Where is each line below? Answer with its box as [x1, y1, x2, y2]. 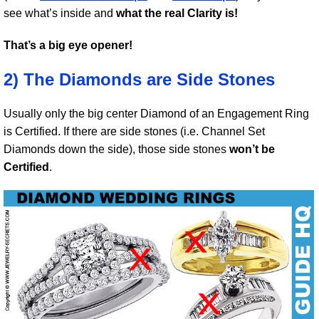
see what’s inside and [4, 6, 116, 19]
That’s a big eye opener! [4, 38, 132, 51]
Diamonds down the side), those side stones [4, 142, 229, 155]
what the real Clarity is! [116, 6, 238, 19]
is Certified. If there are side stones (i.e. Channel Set [4, 125, 265, 137]
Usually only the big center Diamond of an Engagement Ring [4, 107, 309, 120]
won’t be [229, 142, 275, 155]
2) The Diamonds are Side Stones [4, 69, 275, 89]
